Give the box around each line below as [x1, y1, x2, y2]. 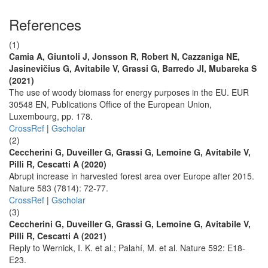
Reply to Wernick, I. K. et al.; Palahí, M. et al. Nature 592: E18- [9, 242, 245, 254]
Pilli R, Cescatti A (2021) [9, 230, 106, 242]
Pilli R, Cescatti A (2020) [9, 158, 106, 170]
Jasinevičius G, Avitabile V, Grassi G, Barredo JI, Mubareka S [9, 62, 257, 74]
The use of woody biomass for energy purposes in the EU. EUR [9, 86, 249, 98]
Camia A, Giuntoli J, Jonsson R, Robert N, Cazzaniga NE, [9, 50, 240, 62]
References [9, 14, 81, 35]
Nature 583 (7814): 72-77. [9, 182, 108, 194]
